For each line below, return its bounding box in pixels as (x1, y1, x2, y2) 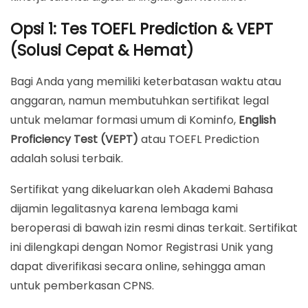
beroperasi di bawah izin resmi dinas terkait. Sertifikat (10, 220, 298, 236)
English (239, 112, 276, 129)
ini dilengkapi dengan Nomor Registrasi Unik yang (10, 239, 273, 256)
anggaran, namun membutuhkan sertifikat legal (10, 93, 269, 109)
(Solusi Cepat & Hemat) (10, 39, 194, 62)
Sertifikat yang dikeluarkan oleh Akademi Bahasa (10, 181, 273, 198)
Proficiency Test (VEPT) (10, 131, 138, 148)
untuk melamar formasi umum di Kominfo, (10, 112, 239, 129)
